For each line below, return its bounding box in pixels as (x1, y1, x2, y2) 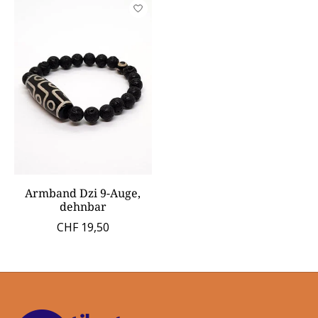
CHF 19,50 (56, 219, 109, 235)
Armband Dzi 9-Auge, (25, 185, 141, 201)
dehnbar (59, 198, 106, 214)
